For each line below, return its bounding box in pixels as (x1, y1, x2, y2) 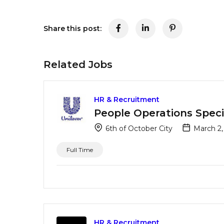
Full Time (66, 145, 93, 153)
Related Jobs (43, 58, 112, 70)
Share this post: (43, 23, 101, 33)
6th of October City (103, 123, 172, 133)
